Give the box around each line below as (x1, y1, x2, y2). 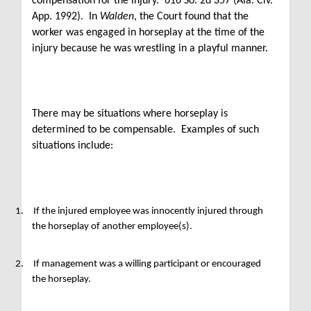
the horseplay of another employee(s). (32, 221, 211, 232)
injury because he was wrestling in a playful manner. (32, 43, 268, 54)
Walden (100, 11, 134, 22)
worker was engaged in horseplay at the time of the (32, 27, 264, 38)
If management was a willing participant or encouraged (33, 259, 261, 269)
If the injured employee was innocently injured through (33, 206, 263, 217)
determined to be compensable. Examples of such (32, 124, 259, 135)
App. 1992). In (32, 11, 100, 22)
